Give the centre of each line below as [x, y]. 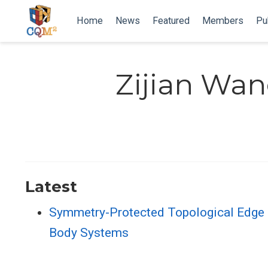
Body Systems [89, 233]
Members [223, 21]
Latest [51, 186]
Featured [171, 21]
